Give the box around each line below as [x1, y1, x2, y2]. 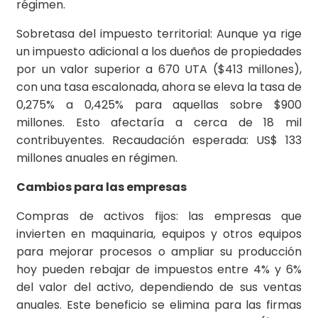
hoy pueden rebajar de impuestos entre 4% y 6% [16, 261, 302, 278]
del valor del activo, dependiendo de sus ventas [16, 279, 302, 296]
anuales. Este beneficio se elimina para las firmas [16, 297, 302, 314]
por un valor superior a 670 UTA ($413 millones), [16, 61, 302, 78]
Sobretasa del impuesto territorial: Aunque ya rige [16, 26, 302, 43]
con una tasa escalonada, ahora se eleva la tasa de [16, 79, 302, 96]
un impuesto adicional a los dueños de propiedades [16, 43, 302, 60]
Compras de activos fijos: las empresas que [16, 208, 302, 225]
